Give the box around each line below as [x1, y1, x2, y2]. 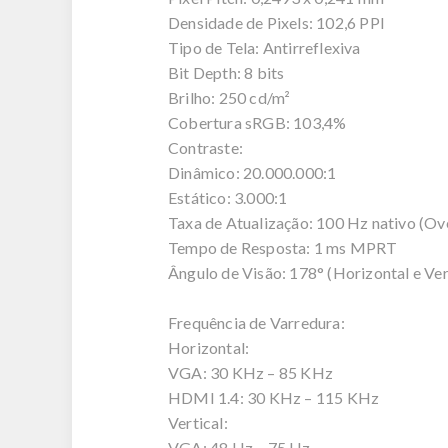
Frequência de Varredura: [168, 313, 345, 332]
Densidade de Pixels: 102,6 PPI [168, 13, 385, 32]
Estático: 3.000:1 [168, 188, 288, 207]
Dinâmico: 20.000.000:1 [168, 163, 337, 182]
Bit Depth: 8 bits [168, 63, 285, 82]
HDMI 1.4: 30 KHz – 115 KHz [168, 388, 380, 407]
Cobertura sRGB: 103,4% [168, 113, 347, 132]
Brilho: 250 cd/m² [168, 88, 291, 107]
